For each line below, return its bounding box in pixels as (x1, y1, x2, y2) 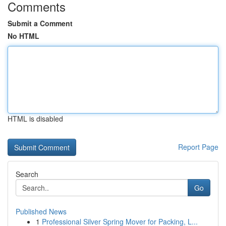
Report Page (178, 142, 218, 152)
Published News (16, 206, 67, 216)
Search (16, 169, 38, 179)
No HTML (8, 31, 39, 41)
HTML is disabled (8, 114, 63, 124)
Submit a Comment (8, 18, 73, 28)
